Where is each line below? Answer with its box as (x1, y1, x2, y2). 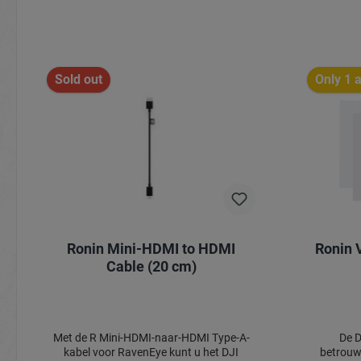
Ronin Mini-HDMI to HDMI (67, 239, 235, 257)
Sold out (55, 71, 102, 87)
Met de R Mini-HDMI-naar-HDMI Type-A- (52, 330, 250, 344)
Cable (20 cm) (106, 257, 197, 275)
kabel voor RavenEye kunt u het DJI (64, 345, 239, 359)
